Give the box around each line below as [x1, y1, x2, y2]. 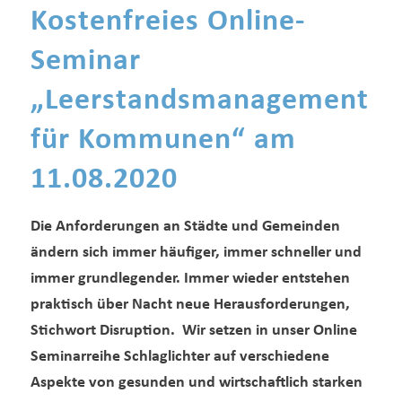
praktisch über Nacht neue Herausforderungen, [30, 296, 350, 314]
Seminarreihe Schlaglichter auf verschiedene [30, 348, 329, 366]
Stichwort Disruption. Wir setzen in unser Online [30, 322, 357, 340]
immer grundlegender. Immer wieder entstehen [30, 270, 350, 288]
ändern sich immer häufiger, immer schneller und [30, 244, 362, 262]
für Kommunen [30, 125, 232, 157]
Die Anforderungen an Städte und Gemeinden [30, 218, 340, 236]
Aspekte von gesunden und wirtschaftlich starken [30, 374, 363, 392]
